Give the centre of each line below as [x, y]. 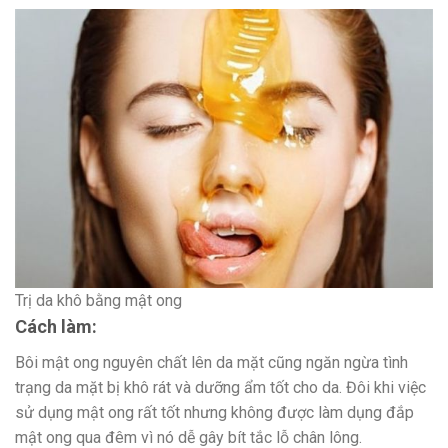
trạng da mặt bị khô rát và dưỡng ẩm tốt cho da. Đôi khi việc [220, 388]
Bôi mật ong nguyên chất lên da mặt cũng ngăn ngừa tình [211, 363]
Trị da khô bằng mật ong [98, 301]
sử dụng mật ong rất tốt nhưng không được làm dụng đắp [214, 413]
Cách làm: [56, 327]
